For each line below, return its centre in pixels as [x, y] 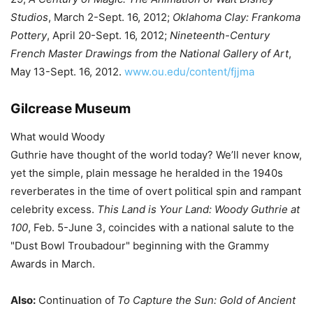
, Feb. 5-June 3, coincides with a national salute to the [161, 227]
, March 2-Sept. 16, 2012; [110, 17]
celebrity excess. [54, 209]
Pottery [29, 35]
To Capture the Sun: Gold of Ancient [206, 300]
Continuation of [77, 300]
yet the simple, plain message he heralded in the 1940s [147, 173]
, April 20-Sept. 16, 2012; [108, 35]
